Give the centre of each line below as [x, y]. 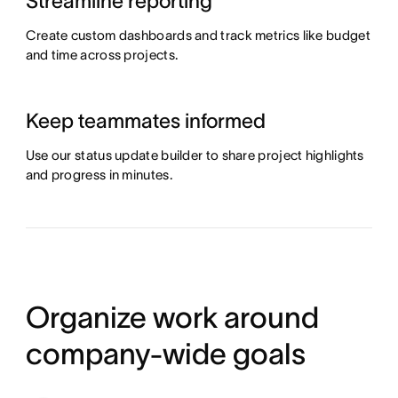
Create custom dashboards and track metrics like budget [198, 36]
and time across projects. [102, 55]
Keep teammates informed [145, 121]
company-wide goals [165, 354]
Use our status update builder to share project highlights [195, 155]
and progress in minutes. [99, 175]
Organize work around [172, 318]
